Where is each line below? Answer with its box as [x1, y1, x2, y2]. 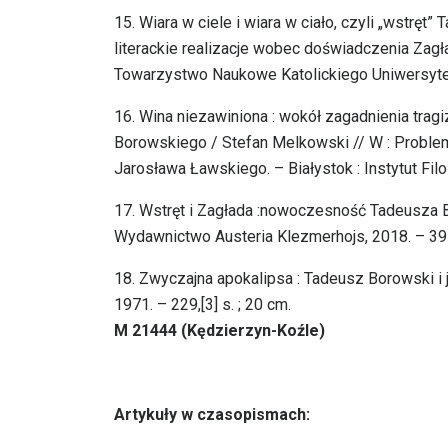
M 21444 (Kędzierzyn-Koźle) [114, 321, 325, 341]
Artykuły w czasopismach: [114, 405, 310, 425]
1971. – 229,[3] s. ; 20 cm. [114, 295, 291, 315]
